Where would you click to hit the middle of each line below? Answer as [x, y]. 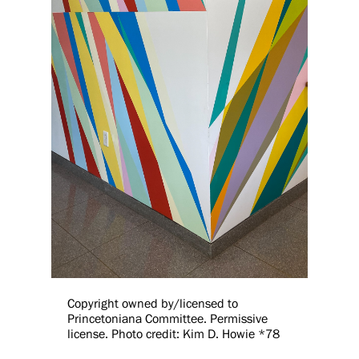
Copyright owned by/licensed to [153, 303]
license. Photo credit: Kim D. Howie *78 [173, 334]
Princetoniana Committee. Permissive [167, 319]
